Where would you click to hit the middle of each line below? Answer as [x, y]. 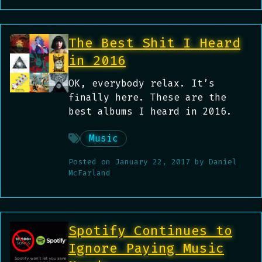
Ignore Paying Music [146, 248]
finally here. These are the [147, 98]
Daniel [223, 162]
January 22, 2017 [153, 162]
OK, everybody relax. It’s [142, 84]
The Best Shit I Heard [154, 43]
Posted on [92, 162]
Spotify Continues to [150, 231]
